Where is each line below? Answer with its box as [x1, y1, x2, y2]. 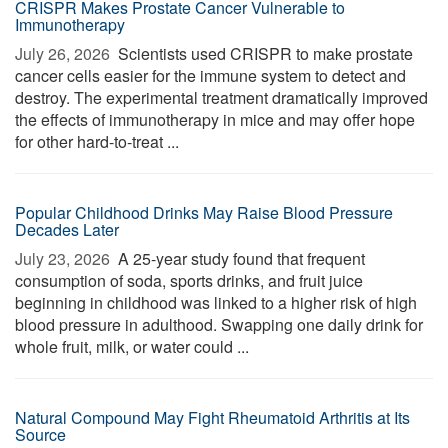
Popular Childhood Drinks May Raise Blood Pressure [15, 201, 393, 224]
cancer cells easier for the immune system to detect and [15, 64, 406, 87]
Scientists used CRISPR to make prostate [114, 42, 413, 65]
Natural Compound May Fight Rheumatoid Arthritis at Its [15, 406, 410, 429]
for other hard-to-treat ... [15, 130, 179, 153]
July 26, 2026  [15, 42, 114, 65]
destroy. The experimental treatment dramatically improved [15, 86, 428, 109]
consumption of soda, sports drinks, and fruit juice [15, 269, 363, 292]
